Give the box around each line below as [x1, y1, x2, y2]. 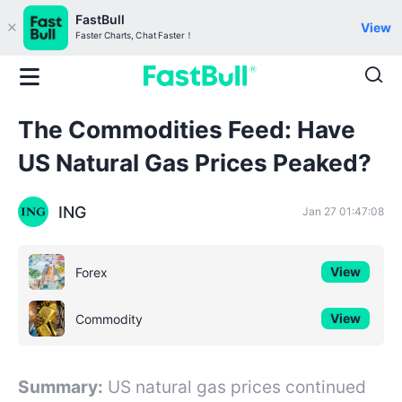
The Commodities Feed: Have [18, 116, 355, 144]
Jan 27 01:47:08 [302, 205, 384, 219]
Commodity [75, 310, 143, 327]
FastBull [75, 12, 125, 27]
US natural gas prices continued [108, 375, 366, 398]
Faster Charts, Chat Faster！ [75, 30, 194, 41]
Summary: [18, 375, 103, 398]
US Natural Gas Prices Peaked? [18, 149, 371, 178]
